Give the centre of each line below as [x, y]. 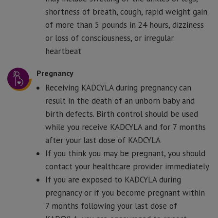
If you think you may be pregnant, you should [125, 154]
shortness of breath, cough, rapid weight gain [126, 11]
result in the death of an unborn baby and [120, 101]
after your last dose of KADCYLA [103, 140]
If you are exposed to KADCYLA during [113, 180]
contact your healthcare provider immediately [127, 167]
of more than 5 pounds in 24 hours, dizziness [125, 25]
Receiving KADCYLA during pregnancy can [118, 88]
